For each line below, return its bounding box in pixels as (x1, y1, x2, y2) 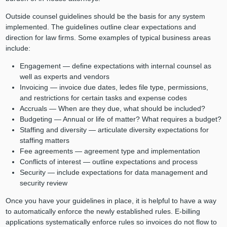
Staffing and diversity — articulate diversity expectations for (19, 126, 209, 134)
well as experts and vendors (19, 72, 109, 81)
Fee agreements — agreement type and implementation (19, 147, 200, 156)
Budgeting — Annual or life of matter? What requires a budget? (19, 115, 221, 124)
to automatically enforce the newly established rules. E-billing (5, 207, 200, 216)
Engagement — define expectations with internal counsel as (19, 62, 211, 70)
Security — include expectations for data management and (19, 168, 208, 177)
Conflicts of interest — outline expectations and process (19, 158, 198, 166)
